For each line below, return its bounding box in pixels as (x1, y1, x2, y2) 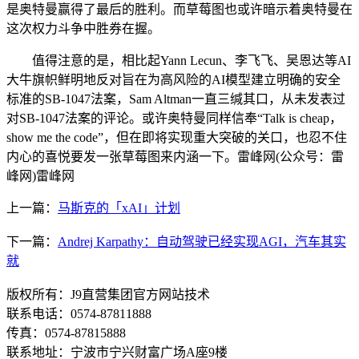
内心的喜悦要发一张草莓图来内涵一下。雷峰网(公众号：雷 (6, 150, 344, 164)
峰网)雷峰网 (6, 169, 75, 184)
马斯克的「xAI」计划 (58, 201, 180, 216)
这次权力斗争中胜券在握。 (6, 22, 160, 36)
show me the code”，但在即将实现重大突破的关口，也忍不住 (6, 131, 347, 145)
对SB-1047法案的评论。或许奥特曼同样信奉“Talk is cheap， (6, 111, 342, 126)
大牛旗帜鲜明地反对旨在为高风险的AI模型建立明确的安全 (6, 73, 341, 87)
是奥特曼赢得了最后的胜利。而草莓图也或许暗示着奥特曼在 (6, 2, 353, 17)
